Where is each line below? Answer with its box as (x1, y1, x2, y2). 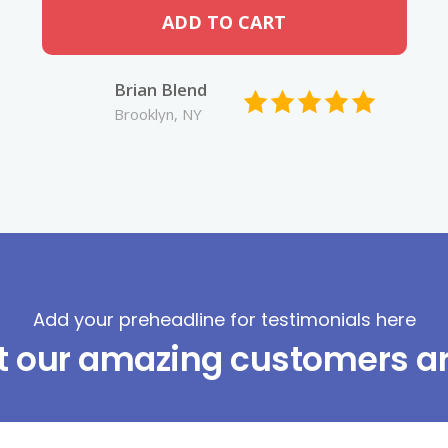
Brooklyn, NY (113, 104, 202, 125)
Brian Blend (113, 78, 207, 102)
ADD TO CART (162, 10, 286, 35)
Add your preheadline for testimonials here (32, 307, 416, 333)
